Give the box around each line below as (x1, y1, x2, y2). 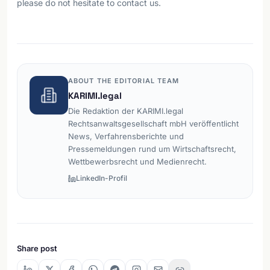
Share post (17, 243, 57, 253)
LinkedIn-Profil (76, 174, 127, 183)
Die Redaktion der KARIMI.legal (68, 106, 183, 116)
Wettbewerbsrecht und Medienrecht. (68, 157, 207, 166)
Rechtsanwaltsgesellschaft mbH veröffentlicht (68, 119, 239, 128)
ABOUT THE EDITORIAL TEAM (68, 77, 180, 85)
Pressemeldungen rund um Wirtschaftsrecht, (68, 144, 236, 154)
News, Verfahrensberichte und (68, 131, 184, 141)
